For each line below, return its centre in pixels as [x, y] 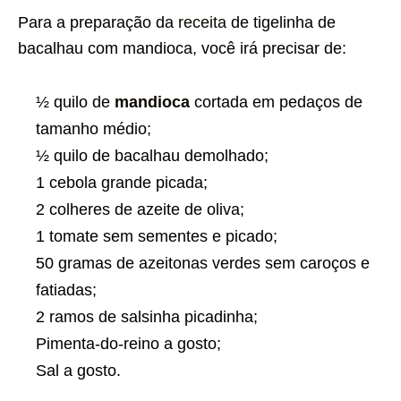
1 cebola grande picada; [122, 182]
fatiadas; [66, 290]
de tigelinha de [281, 22]
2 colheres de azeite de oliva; [140, 209]
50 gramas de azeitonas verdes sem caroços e [203, 263]
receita [202, 22]
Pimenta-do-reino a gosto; [128, 343]
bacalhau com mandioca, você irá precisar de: [182, 48]
